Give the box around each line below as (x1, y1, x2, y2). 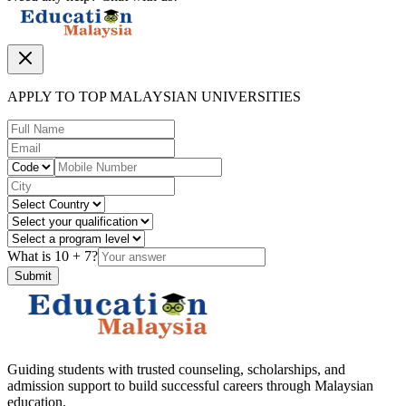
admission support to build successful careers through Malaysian (7, 378, 373, 394)
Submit (14, 269, 52, 284)
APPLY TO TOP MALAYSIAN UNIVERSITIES (7, 89, 301, 105)
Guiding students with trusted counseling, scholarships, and (7, 362, 345, 378)
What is (7, 248, 54, 265)
